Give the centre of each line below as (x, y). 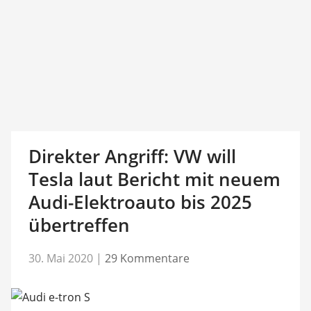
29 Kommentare (147, 258)
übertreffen (79, 225)
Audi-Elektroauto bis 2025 (140, 202)
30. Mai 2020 (60, 258)
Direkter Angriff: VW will (132, 156)
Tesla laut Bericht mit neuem (154, 179)
